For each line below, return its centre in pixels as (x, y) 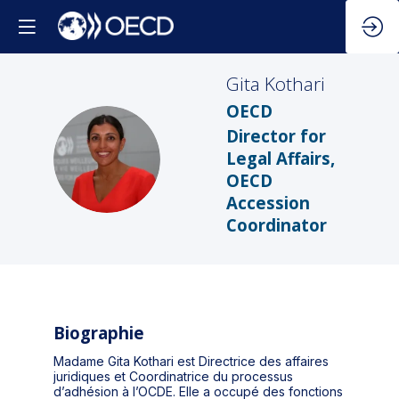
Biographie (99, 333)
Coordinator (277, 225)
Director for (276, 136)
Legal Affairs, (281, 159)
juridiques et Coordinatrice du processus (173, 377)
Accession (268, 203)
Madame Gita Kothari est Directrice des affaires (191, 362)
